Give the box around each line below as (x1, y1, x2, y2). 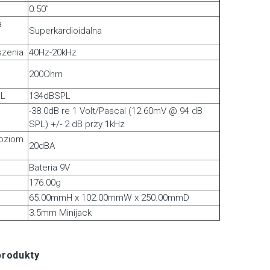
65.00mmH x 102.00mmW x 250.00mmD (28, 192, 189, 204)
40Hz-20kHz (28, 47, 77, 58)
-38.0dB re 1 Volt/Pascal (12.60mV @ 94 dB (28, 105, 202, 117)
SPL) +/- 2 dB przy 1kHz (28, 119, 125, 130)
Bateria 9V (28, 162, 70, 174)
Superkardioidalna (28, 25, 102, 37)
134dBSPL (28, 90, 71, 102)
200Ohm (28, 69, 63, 80)
